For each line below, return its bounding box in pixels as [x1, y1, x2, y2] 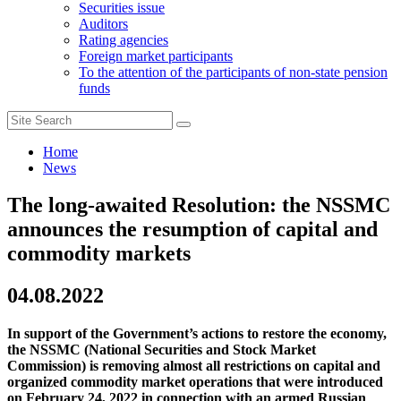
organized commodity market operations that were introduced [7, 374, 383, 390]
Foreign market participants [79, 47, 233, 64]
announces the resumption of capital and [7, 218, 378, 242]
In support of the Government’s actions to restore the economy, [7, 326, 387, 342]
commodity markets [7, 242, 191, 266]
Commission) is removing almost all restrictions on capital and [7, 358, 380, 374]
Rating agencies [79, 31, 168, 47]
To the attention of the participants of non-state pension [79, 64, 388, 80]
